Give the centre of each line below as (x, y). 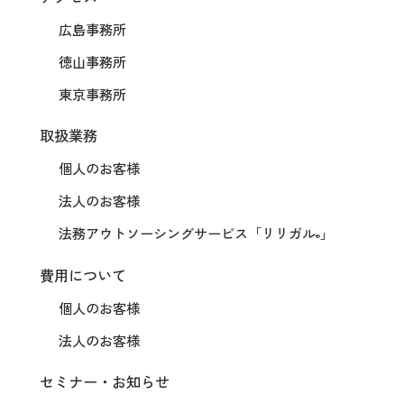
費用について (83, 275)
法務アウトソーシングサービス (154, 234)
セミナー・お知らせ (104, 383)
